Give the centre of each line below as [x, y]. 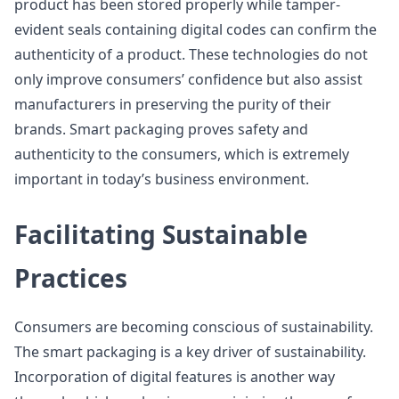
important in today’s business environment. [162, 179]
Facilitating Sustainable [161, 234]
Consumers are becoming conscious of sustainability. [194, 327]
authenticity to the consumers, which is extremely [182, 154]
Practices [71, 278]
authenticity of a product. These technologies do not [191, 54]
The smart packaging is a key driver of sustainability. [190, 352]
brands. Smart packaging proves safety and [161, 129]
